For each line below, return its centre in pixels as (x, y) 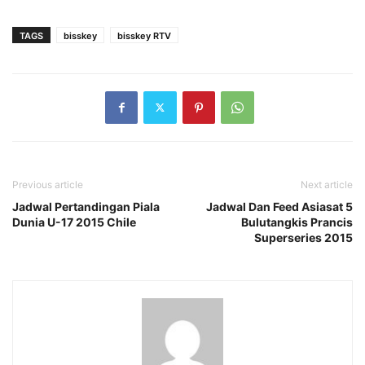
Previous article (48, 184)
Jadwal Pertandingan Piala (86, 206)
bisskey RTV (144, 35)
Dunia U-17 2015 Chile (74, 222)
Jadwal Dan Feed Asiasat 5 (279, 206)
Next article (327, 184)
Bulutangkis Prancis (297, 222)
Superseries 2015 (303, 237)
